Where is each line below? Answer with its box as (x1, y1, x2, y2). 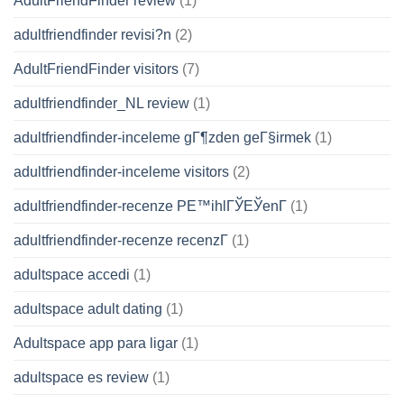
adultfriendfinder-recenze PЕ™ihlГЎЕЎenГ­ (14, 197, 287, 214)
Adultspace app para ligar (14, 335, 178, 351)
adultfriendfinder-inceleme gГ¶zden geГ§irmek (14, 129, 311, 145)
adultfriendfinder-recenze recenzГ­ (14, 232, 228, 248)
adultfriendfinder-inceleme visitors (14, 163, 229, 179)
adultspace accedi (14, 266, 130, 282)
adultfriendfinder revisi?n (14, 26, 171, 42)
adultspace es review (14, 369, 149, 385)
